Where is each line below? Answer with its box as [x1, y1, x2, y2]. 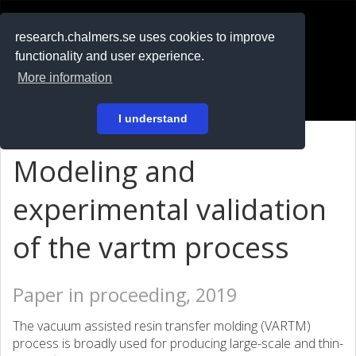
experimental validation [13, 190, 327, 229]
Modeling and [13, 152, 195, 191]
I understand [118, 112, 188, 126]
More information [17, 71, 113, 85]
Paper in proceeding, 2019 [13, 282, 237, 308]
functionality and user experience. [15, 49, 205, 64]
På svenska [24, 58, 85, 74]
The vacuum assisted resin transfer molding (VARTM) [13, 317, 311, 335]
